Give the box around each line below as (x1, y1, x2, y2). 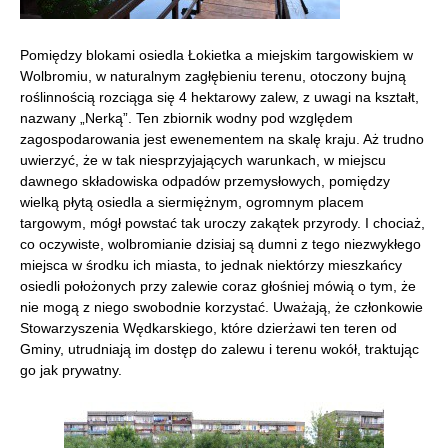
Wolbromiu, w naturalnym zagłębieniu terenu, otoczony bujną (20, 68, 406, 84)
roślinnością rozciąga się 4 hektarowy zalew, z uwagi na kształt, (20, 89, 419, 105)
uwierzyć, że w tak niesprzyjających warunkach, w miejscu (20, 152, 386, 168)
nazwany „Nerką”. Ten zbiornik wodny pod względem (20, 110, 353, 126)
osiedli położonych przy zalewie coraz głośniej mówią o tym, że (20, 278, 416, 294)
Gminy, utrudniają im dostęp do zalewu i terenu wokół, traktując (20, 341, 419, 357)
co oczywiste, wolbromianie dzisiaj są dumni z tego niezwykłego (20, 236, 421, 252)
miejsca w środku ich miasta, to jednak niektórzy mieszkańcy (20, 257, 402, 273)
